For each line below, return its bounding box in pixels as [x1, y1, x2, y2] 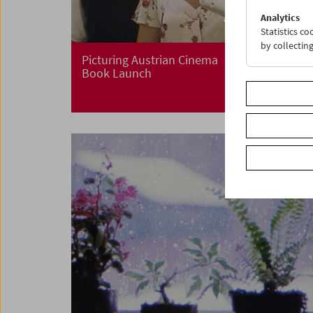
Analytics [261, 11, 300, 24]
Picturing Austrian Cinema [82, 52, 218, 68]
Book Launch [82, 65, 152, 82]
